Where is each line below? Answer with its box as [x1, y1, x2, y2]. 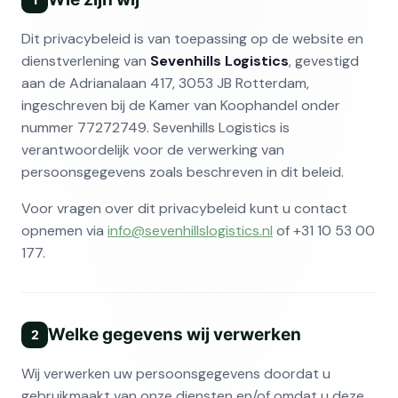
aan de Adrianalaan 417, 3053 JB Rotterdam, [21, 73, 309, 92]
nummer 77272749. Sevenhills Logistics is [21, 117, 290, 137]
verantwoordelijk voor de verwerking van [21, 139, 284, 159]
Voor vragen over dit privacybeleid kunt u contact [21, 198, 347, 218]
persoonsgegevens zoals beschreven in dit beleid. [21, 162, 344, 181]
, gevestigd [289, 51, 359, 70]
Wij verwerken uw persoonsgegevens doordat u [21, 363, 330, 383]
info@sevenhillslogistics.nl [107, 220, 273, 240]
